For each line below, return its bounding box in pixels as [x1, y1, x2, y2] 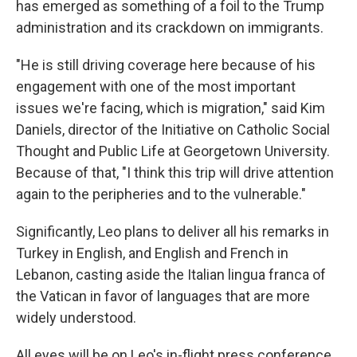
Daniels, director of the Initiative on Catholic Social [16, 121, 330, 138]
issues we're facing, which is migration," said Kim [16, 100, 325, 116]
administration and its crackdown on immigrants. [16, 19, 324, 36]
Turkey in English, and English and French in [16, 245, 288, 261]
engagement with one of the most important [16, 78, 296, 95]
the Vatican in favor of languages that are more [16, 288, 310, 304]
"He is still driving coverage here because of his [16, 57, 316, 73]
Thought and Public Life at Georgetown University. [16, 143, 330, 159]
